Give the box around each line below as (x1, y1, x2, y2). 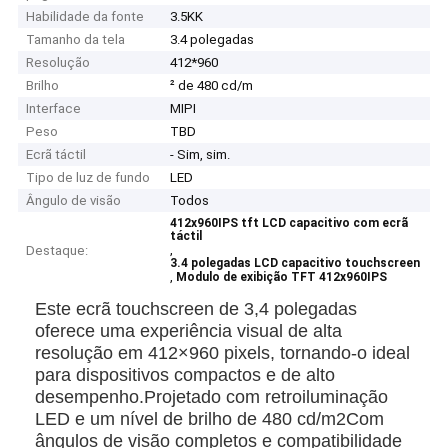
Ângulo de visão (26, 193, 122, 209)
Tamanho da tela (26, 32, 126, 48)
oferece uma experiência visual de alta (35, 320, 343, 341)
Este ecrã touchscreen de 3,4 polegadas (35, 298, 358, 319)
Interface (26, 101, 82, 117)
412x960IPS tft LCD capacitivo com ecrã (170, 216, 409, 231)
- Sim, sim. (170, 147, 231, 163)
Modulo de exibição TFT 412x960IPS (176, 270, 388, 285)
